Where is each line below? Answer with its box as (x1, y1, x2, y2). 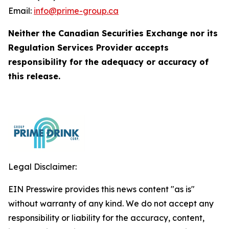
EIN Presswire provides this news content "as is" (8, 184, 195, 194)
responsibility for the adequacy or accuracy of (8, 57, 209, 67)
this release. (8, 71, 60, 81)
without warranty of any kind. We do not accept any (8, 198, 214, 209)
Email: (8, 6, 34, 16)
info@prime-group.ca (34, 6, 119, 16)
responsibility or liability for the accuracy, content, (8, 213, 204, 223)
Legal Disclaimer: (8, 162, 77, 172)
